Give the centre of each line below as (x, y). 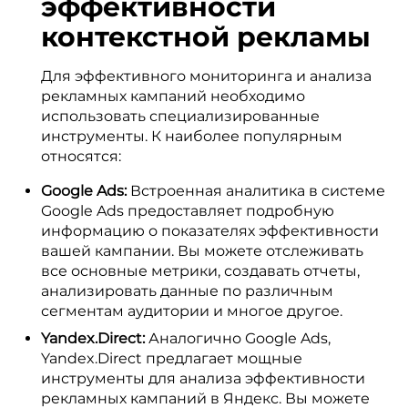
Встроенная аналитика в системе (256, 191)
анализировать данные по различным (187, 291)
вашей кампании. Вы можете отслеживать (202, 251)
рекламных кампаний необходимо (173, 96)
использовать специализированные (180, 116)
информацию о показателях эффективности (210, 231)
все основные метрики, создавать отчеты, (200, 271)
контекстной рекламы (206, 37)
